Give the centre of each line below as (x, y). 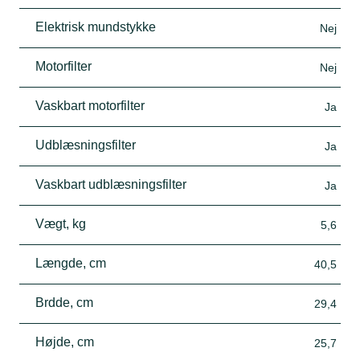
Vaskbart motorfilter (90, 105)
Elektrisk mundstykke (96, 27)
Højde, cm (65, 342)
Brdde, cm (64, 302)
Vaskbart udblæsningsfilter (111, 184)
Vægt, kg (61, 223)
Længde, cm (71, 263)
